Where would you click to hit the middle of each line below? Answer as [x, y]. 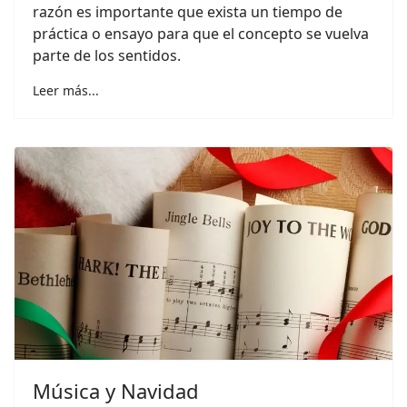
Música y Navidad [116, 391]
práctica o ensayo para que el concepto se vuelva [201, 34]
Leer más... [66, 90]
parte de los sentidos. [109, 55]
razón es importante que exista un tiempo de [188, 12]
